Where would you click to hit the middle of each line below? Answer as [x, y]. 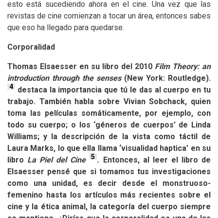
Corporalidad [31, 47]
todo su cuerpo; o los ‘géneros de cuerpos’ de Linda [109, 125]
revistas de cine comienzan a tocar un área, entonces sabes [109, 16]
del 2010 [138, 66]
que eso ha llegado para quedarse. [66, 27]
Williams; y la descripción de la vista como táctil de [109, 136]
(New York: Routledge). [167, 78]
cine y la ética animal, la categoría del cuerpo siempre [109, 207]
